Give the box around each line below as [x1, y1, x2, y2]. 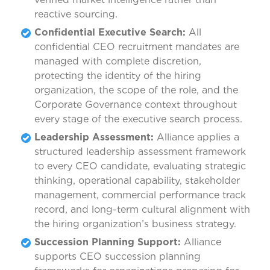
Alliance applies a [154, 131, 239, 143]
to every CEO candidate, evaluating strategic [34, 160, 246, 172]
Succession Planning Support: [34, 236, 181, 248]
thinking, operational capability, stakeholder [34, 175, 240, 187]
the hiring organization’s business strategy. [34, 218, 236, 230]
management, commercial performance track [34, 189, 246, 201]
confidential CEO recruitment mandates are [34, 41, 239, 53]
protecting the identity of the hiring [34, 70, 201, 82]
